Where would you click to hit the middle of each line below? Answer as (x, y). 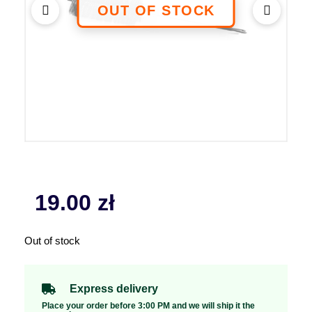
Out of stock (52, 241)
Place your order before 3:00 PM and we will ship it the (148, 305)
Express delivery (114, 288)
